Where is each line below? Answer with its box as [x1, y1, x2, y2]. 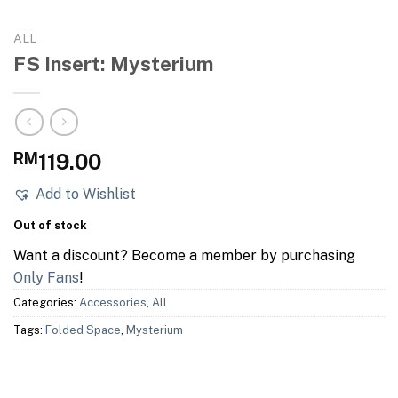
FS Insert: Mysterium [13, 52, 213, 76]
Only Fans [13, 268, 79, 286]
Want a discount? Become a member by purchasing [13, 246, 355, 264]
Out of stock [13, 218, 87, 232]
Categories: [13, 295, 79, 309]
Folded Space [45, 322, 121, 337]
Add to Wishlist [36, 185, 136, 203]
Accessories [79, 295, 147, 309]
